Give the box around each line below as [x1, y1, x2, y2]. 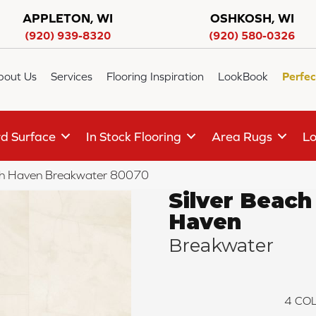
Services [51, 70, 93, 83]
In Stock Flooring [86, 128, 181, 144]
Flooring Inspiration [107, 70, 205, 83]
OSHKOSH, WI [209, 11, 294, 25]
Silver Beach [169, 188, 312, 214]
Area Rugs [212, 128, 272, 144]
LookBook [218, 70, 269, 83]
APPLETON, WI [22, 11, 113, 25]
